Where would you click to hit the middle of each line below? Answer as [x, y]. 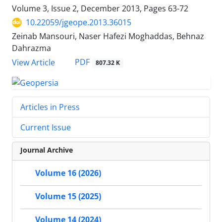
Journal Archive [47, 150]
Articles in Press [50, 107]
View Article [33, 62]
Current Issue [46, 128]
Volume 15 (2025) [68, 196]
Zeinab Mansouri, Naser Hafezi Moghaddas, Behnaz [108, 36]
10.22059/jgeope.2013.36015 [79, 23]
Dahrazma [31, 48]
